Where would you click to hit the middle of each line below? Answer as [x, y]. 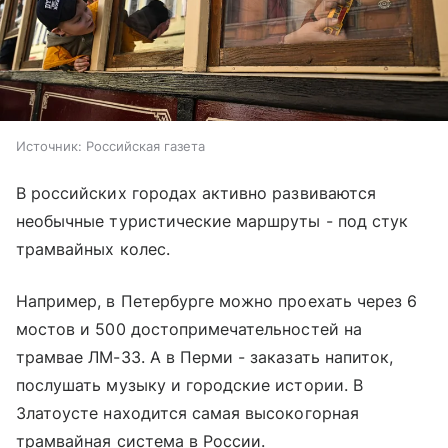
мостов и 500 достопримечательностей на [189, 329]
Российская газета [145, 146]
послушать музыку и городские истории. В [189, 385]
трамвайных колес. [93, 249]
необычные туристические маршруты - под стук [212, 221]
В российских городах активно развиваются [196, 193]
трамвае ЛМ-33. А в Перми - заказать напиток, [205, 357]
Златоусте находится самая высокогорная [187, 413]
